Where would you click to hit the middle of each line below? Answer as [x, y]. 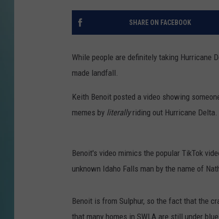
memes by [89, 113]
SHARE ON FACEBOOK [160, 23]
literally [119, 113]
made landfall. [95, 73]
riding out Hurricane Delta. [174, 113]
